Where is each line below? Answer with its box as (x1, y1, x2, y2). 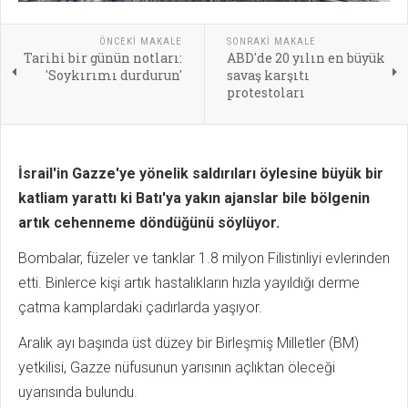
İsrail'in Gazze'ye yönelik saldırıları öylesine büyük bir (18, 164, 383, 182)
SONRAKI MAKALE (226, 35, 316, 47)
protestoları (226, 83, 305, 101)
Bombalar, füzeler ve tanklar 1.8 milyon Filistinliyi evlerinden (18, 249, 390, 267)
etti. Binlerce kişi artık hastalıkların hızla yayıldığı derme (18, 273, 360, 291)
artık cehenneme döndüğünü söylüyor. (18, 213, 283, 231)
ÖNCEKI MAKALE (98, 35, 182, 47)
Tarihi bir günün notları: (23, 48, 182, 66)
